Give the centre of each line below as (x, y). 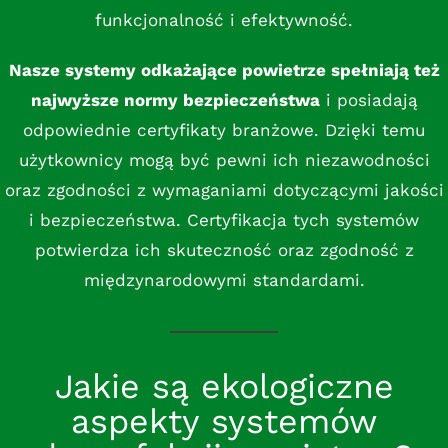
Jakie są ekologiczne (224, 386)
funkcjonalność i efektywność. (224, 20)
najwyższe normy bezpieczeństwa (175, 100)
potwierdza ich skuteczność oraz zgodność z (224, 250)
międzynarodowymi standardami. (224, 280)
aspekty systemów (224, 421)
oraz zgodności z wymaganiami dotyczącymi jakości (224, 190)
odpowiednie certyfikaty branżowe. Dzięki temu (224, 130)
